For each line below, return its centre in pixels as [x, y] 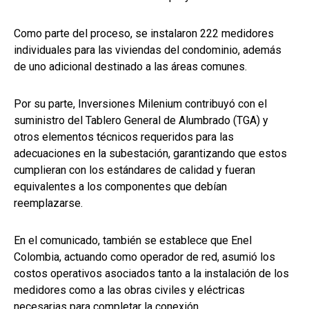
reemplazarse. [48, 203]
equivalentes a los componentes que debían [120, 187]
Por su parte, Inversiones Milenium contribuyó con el [140, 104]
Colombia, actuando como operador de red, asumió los [144, 257]
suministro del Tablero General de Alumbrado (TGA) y [141, 121]
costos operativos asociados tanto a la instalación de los [151, 274]
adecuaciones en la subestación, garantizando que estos [150, 154]
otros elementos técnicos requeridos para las [124, 137]
